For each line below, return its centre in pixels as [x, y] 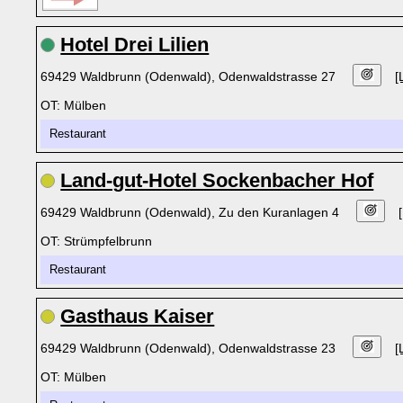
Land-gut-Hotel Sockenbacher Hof [217, 180]
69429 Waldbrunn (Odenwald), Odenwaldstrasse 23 [190, 348]
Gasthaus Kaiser [138, 316]
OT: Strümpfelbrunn [97, 241]
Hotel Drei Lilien [135, 45]
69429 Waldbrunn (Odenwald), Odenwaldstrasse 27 [190, 76]
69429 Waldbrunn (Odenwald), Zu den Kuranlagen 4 [192, 212]
